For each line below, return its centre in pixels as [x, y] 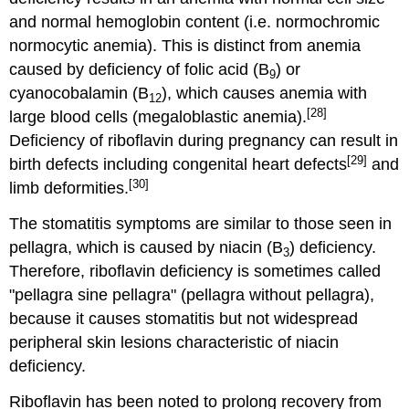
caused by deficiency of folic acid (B [140, 70]
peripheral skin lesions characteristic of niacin [174, 343]
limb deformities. [69, 189]
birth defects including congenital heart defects [178, 165]
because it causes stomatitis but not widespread [184, 319]
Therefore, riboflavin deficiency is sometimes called [195, 272]
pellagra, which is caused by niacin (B [147, 248]
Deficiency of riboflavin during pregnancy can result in [204, 141]
